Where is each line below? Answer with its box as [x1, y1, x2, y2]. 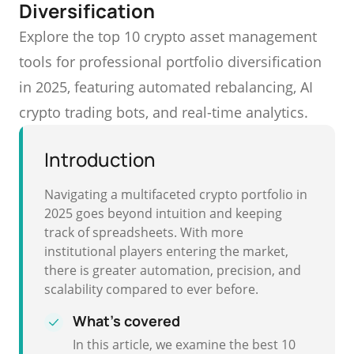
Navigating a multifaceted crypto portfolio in [44, 186, 307, 203]
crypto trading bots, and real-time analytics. [19, 103, 308, 122]
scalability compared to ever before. [44, 281, 258, 298]
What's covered [73, 311, 180, 330]
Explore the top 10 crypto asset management [19, 27, 317, 46]
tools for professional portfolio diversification [19, 52, 322, 71]
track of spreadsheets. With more [44, 224, 243, 241]
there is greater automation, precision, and [44, 262, 301, 279]
